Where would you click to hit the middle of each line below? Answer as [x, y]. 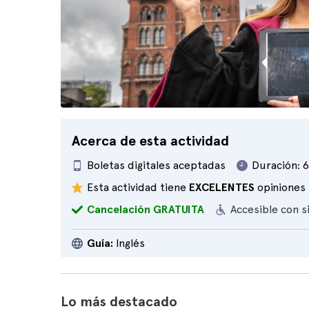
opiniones [280, 187]
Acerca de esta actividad [150, 141]
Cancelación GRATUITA [146, 209]
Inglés [129, 243]
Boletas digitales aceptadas [156, 165]
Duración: [276, 165]
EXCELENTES [222, 187]
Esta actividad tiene [138, 187]
